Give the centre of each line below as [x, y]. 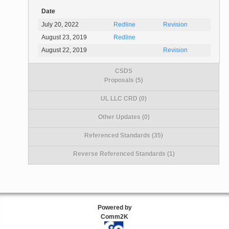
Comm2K [114, 216]
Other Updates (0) [124, 117]
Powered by [114, 207]
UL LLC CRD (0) [124, 98]
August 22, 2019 [64, 50]
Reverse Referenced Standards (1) [124, 154]
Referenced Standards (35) [124, 135]
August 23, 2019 [64, 38]
